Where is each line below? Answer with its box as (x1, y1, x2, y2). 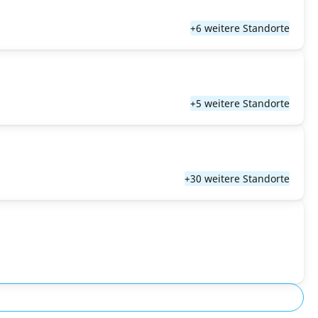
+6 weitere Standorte (190, 21, 290, 35)
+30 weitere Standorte (185, 172, 290, 185)
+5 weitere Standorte (190, 97, 290, 110)
